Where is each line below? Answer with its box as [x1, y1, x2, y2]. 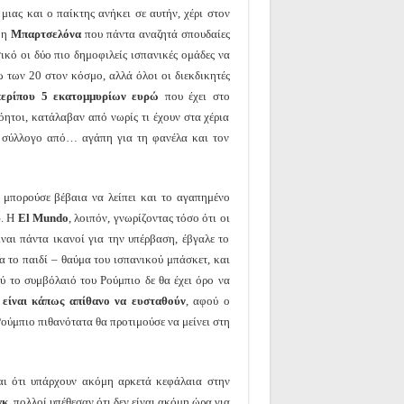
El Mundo [17, 210, 69, 225]
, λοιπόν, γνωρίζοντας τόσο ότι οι [68, 210, 230, 225]
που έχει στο [159, 88, 230, 103]
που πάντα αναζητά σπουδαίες [84, 26, 230, 41]
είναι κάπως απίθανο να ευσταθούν [2, 293, 186, 308]
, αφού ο [185, 293, 230, 308]
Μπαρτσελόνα [10, 26, 85, 41]
